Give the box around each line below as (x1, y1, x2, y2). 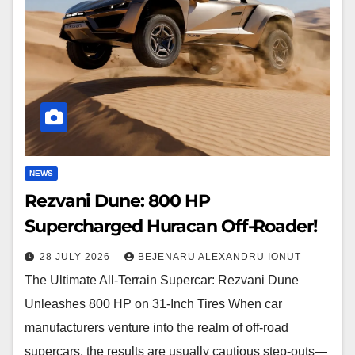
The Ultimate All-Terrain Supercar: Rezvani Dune (25, 273, 299, 287)
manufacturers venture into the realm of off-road (25, 320, 288, 334)
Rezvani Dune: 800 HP (25, 189, 210, 212)
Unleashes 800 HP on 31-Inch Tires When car (25, 296, 282, 311)
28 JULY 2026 (40, 250, 113, 262)
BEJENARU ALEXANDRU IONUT (138, 250, 301, 262)
